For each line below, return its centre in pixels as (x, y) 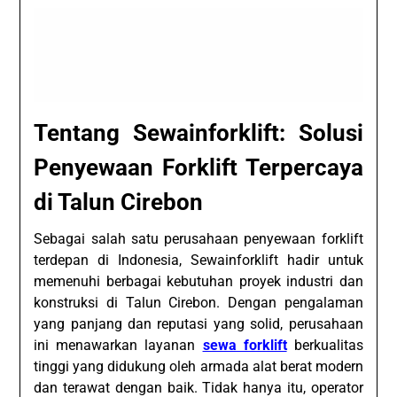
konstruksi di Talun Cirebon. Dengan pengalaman (198, 302)
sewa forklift (245, 345)
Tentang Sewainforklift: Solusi (198, 132)
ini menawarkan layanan (118, 345)
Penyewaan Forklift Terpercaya (198, 167)
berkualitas (325, 345)
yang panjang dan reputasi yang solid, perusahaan (198, 323)
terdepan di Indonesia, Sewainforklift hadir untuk (198, 260)
